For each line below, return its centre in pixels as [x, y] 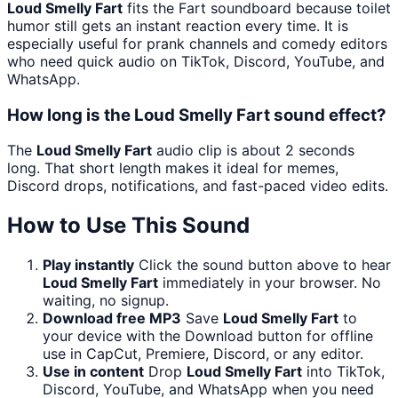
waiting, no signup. [106, 301]
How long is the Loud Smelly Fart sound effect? [197, 115]
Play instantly [88, 265]
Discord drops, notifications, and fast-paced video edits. [198, 186]
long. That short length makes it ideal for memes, [173, 168]
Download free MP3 [112, 318]
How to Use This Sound [128, 226]
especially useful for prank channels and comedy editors [197, 43]
